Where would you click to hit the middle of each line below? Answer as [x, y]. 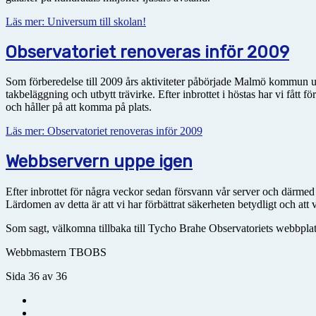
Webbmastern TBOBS [56, 253]
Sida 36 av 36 [36, 276]
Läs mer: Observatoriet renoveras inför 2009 [104, 131]
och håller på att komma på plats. [79, 107]
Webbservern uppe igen [99, 162]
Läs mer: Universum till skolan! [76, 21]
